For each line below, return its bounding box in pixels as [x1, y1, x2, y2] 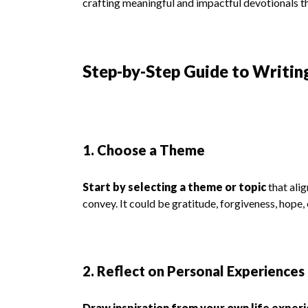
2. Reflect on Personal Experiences [82, 263, 305, 279]
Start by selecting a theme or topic [82, 180, 266, 193]
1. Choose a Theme [82, 142, 205, 158]
